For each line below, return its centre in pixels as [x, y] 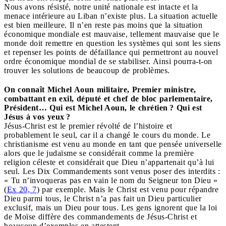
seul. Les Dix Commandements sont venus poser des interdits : [112, 171]
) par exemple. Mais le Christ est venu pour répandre [127, 189]
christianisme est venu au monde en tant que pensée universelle [113, 144]
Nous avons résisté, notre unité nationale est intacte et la [101, 7]
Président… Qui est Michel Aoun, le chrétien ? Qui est [103, 107]
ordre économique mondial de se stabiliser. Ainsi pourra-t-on [108, 61]
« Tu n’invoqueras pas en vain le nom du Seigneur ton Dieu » [111, 180]
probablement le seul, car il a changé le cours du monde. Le [107, 135]
